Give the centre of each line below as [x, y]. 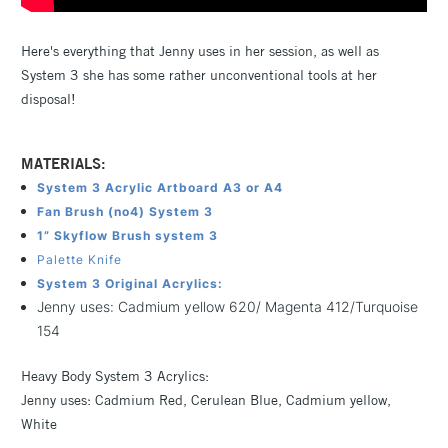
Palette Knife [80, 259]
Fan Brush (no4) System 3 [125, 211]
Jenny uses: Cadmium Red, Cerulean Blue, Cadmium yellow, [206, 399]
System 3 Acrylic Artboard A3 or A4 [160, 187]
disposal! [48, 98]
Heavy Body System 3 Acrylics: [115, 375]
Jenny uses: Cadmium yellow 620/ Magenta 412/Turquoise [228, 306]
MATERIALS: [63, 163]
